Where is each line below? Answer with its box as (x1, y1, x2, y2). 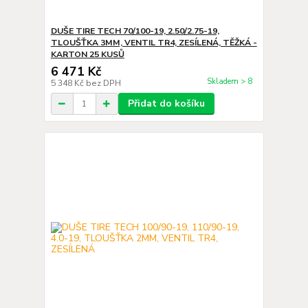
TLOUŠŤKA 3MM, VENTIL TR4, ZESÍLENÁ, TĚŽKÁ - (50, 37, 257, 48)
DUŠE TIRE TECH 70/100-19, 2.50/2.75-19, (50, 25, 219, 36)
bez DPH (85, 78, 121, 89)
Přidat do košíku (127, 97, 205, 110)
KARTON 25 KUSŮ (50, 49, 124, 60)
